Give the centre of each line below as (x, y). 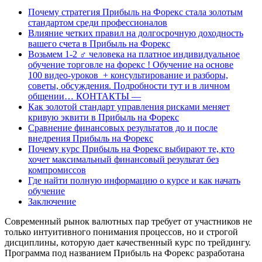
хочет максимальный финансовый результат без (123, 159)
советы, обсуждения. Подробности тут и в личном (129, 85)
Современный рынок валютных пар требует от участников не (128, 221)
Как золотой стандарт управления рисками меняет (129, 106)
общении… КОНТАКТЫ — (85, 96)
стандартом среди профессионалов (98, 22)
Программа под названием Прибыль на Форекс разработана (125, 253)
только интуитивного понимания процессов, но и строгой (121, 232)
